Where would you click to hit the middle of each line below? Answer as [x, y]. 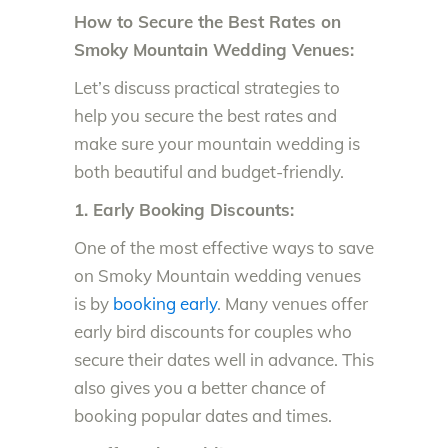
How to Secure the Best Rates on [207, 21]
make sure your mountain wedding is [217, 143]
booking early [165, 303]
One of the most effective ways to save [224, 247]
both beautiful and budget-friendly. [209, 171]
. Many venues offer [292, 303]
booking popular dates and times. [203, 415]
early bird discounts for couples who [213, 331]
